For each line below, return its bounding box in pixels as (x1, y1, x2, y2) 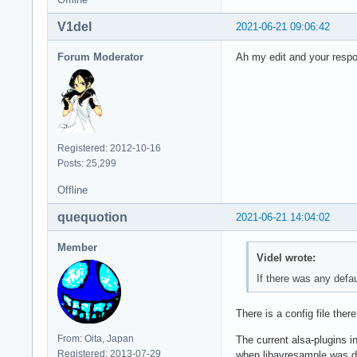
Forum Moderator (57, 50, 143, 63)
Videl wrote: (256, 252, 316, 265)
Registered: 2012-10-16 (57, 142, 161, 154)
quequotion (57, 210, 127, 224)
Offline (57, 183, 88, 196)
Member (57, 241, 97, 253)
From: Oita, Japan (57, 332, 134, 344)
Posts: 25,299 (57, 157, 116, 169)
